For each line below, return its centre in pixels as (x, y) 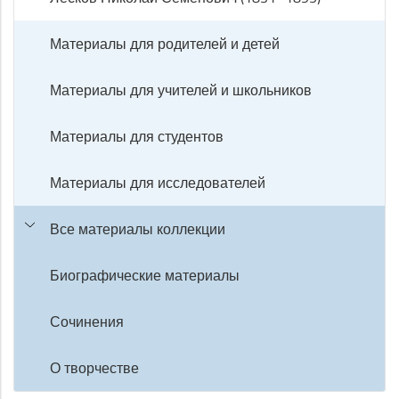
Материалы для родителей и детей (165, 44)
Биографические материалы (145, 275)
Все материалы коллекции (138, 229)
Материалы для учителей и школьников (181, 90)
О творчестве (94, 368)
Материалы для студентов (137, 136)
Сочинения (87, 322)
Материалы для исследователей (158, 183)
